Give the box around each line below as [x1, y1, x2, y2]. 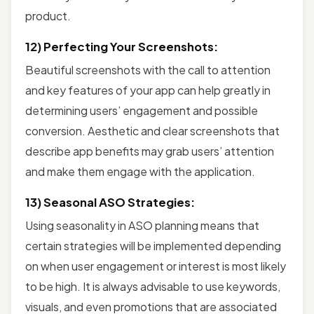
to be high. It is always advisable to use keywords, [25, 278, 280, 294]
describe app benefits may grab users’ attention [25, 143, 274, 158]
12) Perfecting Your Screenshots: [25, 39, 218, 54]
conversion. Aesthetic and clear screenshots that [25, 123, 280, 138]
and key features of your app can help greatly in [25, 82, 271, 97]
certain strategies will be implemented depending [25, 238, 281, 253]
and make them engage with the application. [25, 163, 255, 179]
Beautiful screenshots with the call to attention [25, 62, 271, 77]
